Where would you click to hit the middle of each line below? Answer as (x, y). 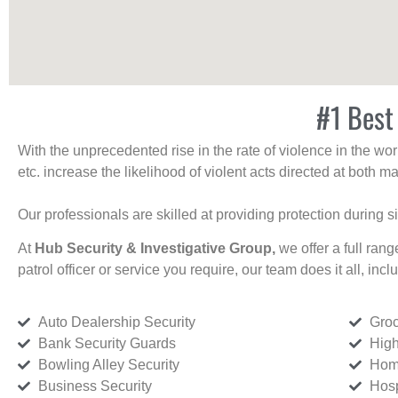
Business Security (95, 386)
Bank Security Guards (107, 343)
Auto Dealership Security (116, 322)
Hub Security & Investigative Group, (157, 249)
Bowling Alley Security (108, 364)
